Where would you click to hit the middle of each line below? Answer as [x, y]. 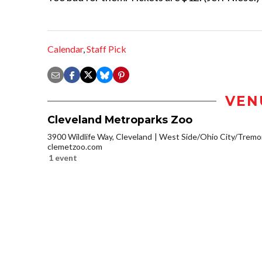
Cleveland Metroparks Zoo [120, 120]
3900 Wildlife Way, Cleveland [100, 137]
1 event [63, 158]
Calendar [65, 49]
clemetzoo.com [75, 147]
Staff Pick [106, 49]
